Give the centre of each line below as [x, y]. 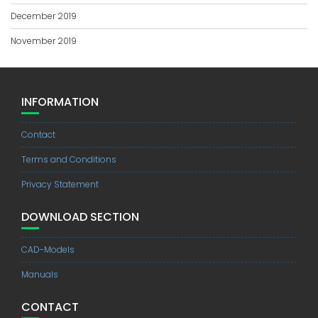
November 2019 [44, 41]
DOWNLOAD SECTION [80, 217]
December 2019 [44, 16]
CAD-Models [48, 250]
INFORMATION [60, 102]
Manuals [40, 274]
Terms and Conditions [69, 159]
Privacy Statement [60, 184]
